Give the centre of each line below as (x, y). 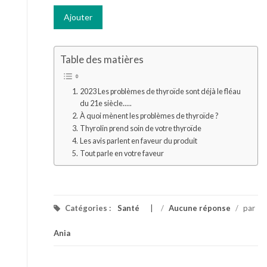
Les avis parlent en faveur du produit (138, 141)
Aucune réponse (200, 208)
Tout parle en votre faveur (122, 153)
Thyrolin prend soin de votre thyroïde (140, 128)
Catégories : (88, 208)
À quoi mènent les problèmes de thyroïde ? (149, 116)
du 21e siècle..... (105, 103)
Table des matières (102, 60)
